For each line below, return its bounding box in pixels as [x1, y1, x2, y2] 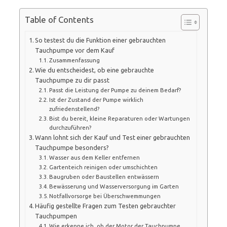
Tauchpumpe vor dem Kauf [35, 46, 115, 54]
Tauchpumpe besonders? [35, 143, 109, 151]
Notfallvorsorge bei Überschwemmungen [49, 192, 161, 199]
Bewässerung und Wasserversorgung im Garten [49, 182, 179, 190]
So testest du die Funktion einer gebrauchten [35, 36, 166, 44]
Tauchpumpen [35, 212, 78, 219]
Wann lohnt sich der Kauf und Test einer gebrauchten [35, 133, 191, 141]
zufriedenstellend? [49, 105, 99, 112]
